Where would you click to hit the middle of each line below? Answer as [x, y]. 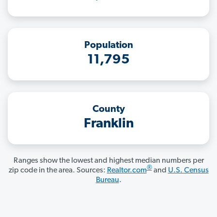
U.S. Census [188, 171]
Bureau [107, 180]
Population [108, 46]
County [108, 110]
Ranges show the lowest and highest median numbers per [108, 161]
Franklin [108, 124]
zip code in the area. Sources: [58, 171]
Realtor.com [127, 171]
